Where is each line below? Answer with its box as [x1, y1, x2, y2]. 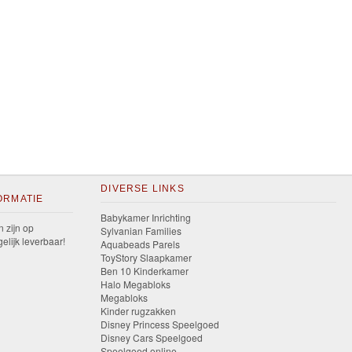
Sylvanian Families [101, 224, 182, 237]
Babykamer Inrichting [101, 211, 192, 224]
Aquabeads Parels [101, 237, 181, 251]
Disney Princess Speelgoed [101, 317, 220, 331]
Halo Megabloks [101, 277, 171, 291]
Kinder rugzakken [101, 304, 177, 317]
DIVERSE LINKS [101, 183, 185, 194]
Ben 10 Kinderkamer [101, 264, 189, 277]
